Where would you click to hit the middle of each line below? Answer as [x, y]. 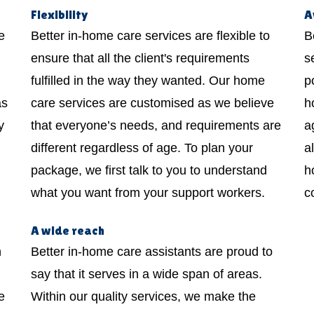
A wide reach [68, 230]
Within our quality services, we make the [143, 296]
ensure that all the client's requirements [140, 58]
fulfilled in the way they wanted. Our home [148, 80]
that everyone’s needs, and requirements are [156, 125]
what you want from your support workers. [148, 192]
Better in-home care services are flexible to [150, 35]
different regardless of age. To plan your [142, 148]
